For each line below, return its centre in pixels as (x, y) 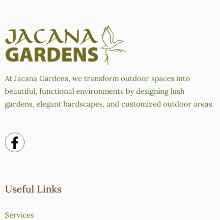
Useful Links (33, 189)
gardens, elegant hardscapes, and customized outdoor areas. (110, 104)
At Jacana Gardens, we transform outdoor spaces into (97, 79)
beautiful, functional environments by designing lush (95, 91)
